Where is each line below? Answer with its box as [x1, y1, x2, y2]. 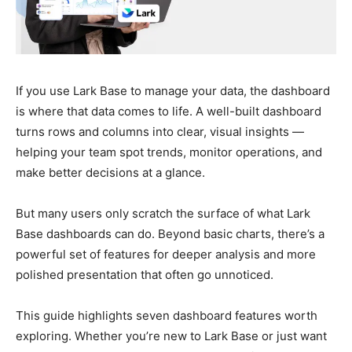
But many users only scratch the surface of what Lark [16, 206, 310, 222]
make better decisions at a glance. [16, 165, 205, 181]
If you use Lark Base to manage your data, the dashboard [16, 83, 330, 99]
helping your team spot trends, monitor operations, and [16, 145, 322, 160]
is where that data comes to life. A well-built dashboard [16, 104, 321, 119]
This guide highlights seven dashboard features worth [16, 308, 317, 324]
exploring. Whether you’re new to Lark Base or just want [16, 328, 327, 344]
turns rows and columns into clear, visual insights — [16, 124, 304, 140]
